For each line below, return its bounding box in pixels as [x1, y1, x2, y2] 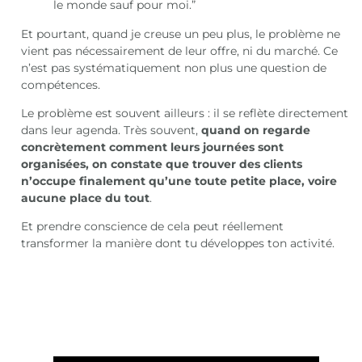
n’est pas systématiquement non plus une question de [21, 60, 327, 75]
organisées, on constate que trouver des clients [21, 156, 303, 171]
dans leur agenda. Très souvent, [21, 122, 202, 137]
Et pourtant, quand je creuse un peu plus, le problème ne [21, 26, 341, 41]
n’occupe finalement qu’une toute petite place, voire [21, 173, 338, 188]
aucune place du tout [21, 190, 150, 205]
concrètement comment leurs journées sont [21, 139, 284, 154]
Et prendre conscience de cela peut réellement [21, 219, 284, 234]
